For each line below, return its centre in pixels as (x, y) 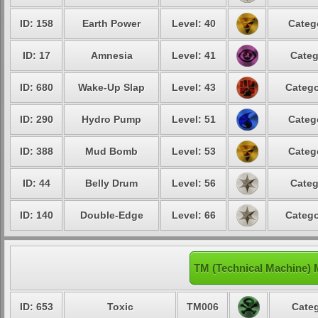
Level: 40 (193, 23)
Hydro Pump (111, 119)
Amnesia (111, 55)
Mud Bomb (111, 151)
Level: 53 (193, 151)
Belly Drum (111, 183)
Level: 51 (193, 119)
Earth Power (111, 23)
